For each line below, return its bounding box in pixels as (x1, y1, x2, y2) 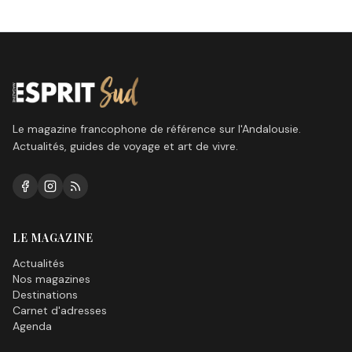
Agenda (13, 319, 52, 333)
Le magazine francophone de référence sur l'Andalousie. (13, 122, 301, 136)
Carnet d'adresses (13, 303, 107, 317)
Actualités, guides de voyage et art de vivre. (13, 139, 238, 153)
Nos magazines (13, 272, 90, 286)
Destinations (13, 288, 78, 302)
